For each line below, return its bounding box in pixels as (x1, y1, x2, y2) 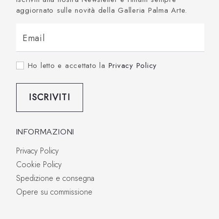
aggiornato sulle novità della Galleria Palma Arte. (16, 4, 188, 16)
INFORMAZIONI (16, 126, 75, 137)
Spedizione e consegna (16, 172, 94, 184)
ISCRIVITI (28, 90, 70, 104)
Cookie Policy (16, 158, 62, 170)
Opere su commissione (16, 186, 92, 197)
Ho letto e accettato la (27, 60, 109, 71)
